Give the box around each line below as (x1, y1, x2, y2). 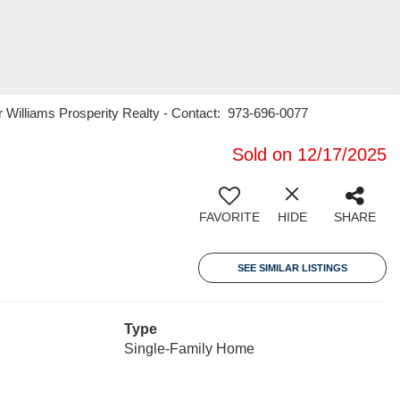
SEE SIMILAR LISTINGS (237, 262, 347, 273)
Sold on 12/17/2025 (232, 145, 387, 164)
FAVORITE (199, 210, 260, 224)
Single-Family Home (123, 341, 254, 356)
